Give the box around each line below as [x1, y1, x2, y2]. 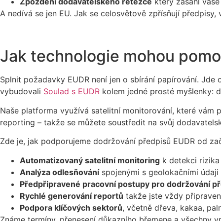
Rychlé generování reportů [20, 190, 123, 201]
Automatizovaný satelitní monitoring [20, 155, 160, 165]
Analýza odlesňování [20, 167, 99, 177]
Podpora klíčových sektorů [20, 202, 122, 213]
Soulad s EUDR [43, 86, 100, 97]
